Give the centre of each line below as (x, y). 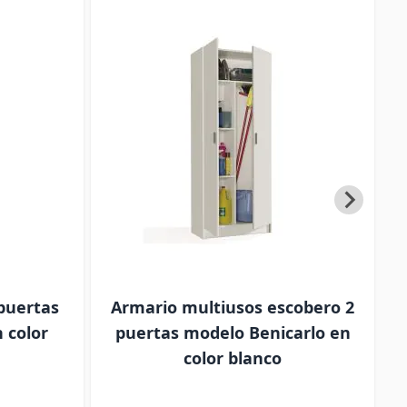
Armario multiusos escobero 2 (233, 307)
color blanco (233, 358)
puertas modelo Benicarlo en (233, 333)
